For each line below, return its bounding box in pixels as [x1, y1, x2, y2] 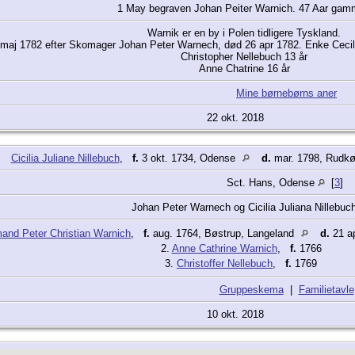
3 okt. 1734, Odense [138, 152, 239, 165]
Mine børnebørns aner [236, 87, 337, 100]
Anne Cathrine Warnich [171, 242, 277, 255]
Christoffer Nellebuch [177, 258, 273, 270]
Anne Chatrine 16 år [198, 63, 290, 75]
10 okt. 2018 [207, 308, 267, 321]
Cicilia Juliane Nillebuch [10, 152, 120, 165]
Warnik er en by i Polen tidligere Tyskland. [147, 27, 342, 40]
